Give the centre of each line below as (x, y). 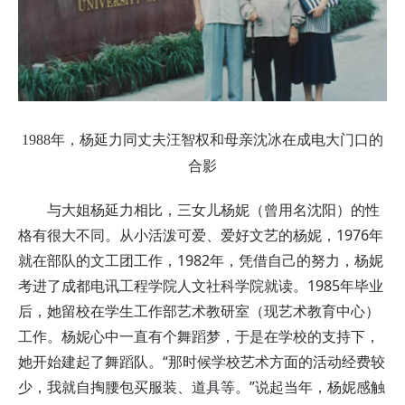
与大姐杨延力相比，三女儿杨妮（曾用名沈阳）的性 (199, 209)
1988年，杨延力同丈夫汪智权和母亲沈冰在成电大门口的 (202, 139)
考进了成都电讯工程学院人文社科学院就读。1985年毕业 (201, 285)
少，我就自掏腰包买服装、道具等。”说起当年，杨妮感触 (202, 386)
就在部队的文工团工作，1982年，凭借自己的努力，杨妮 (201, 260)
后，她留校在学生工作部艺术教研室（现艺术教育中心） (199, 311)
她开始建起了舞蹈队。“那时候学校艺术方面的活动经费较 (202, 361)
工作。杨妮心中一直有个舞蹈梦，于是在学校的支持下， (199, 336)
